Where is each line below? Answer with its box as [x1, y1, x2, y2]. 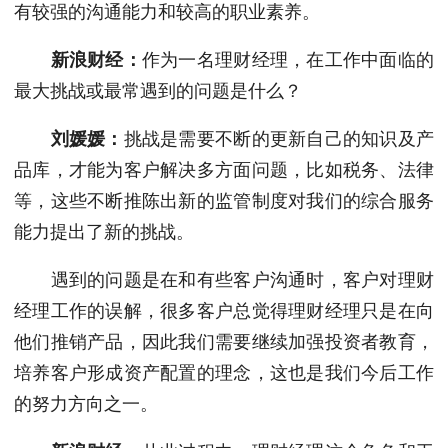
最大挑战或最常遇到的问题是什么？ [14, 81, 302, 101]
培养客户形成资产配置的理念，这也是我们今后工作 [14, 363, 434, 383]
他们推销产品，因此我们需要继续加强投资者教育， [14, 332, 434, 352]
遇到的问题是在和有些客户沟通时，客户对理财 [14, 270, 434, 290]
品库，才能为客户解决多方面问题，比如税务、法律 [14, 160, 434, 180]
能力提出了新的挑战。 [14, 222, 194, 242]
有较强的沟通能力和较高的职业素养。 [14, 2, 320, 22]
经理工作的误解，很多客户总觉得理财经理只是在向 [14, 301, 434, 321]
